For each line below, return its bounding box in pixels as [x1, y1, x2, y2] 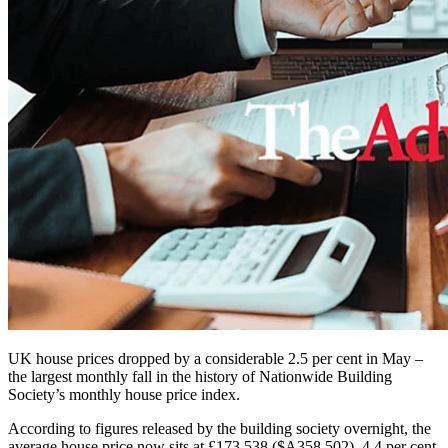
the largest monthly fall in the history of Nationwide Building [8, 368, 392, 386]
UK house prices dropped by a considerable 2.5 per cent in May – [8, 350, 423, 368]
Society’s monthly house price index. [8, 386, 240, 404]
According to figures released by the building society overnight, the [8, 420, 431, 438]
